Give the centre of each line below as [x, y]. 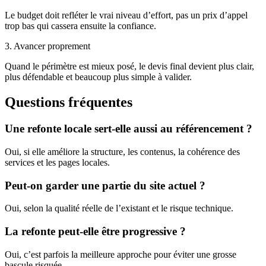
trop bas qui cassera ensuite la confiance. [80, 26]
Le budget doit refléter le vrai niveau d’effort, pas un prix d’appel [126, 15]
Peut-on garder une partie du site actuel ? [105, 185]
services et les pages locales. [57, 162]
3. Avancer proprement [47, 46]
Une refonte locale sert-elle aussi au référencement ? [129, 129]
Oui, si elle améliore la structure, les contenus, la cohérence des [122, 151]
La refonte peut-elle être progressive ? [95, 232]
